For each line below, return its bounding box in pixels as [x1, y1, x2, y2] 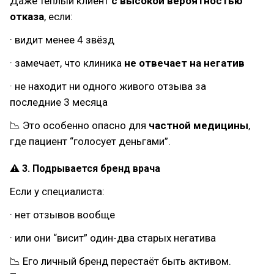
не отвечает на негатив [124, 57, 245, 69]
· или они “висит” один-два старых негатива [10, 232, 216, 244]
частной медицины [149, 119, 248, 131]
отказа [10, 10, 44, 23]
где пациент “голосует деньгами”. [10, 135, 171, 147]
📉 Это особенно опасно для [10, 119, 149, 131]
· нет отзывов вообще [10, 209, 115, 221]
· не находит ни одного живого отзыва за [10, 80, 206, 92]
